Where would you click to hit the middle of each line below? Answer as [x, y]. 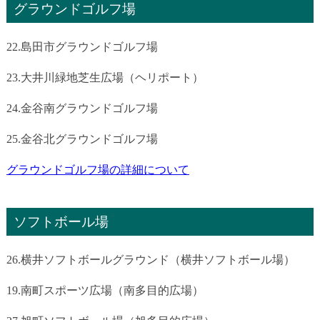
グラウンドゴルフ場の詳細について [97, 169]
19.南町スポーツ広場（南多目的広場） [105, 290]
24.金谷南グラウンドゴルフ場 [82, 108]
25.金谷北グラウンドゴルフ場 [82, 139]
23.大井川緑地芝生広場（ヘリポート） [105, 77]
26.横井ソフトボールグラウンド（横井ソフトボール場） [150, 259]
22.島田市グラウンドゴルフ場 [82, 46]
